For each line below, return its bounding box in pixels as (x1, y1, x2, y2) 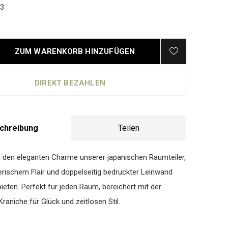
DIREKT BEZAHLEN (35, 78, 105, 88)
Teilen (118, 123, 139, 133)
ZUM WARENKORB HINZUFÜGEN (14, 47, 135, 56)
